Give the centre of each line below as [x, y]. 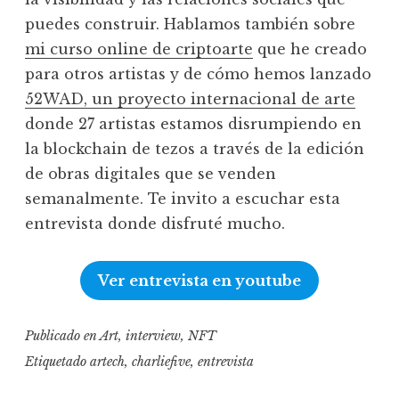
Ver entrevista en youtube [199, 281]
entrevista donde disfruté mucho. [155, 224]
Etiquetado [57, 361]
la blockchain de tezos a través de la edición [195, 149]
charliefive [161, 361]
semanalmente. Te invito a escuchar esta [183, 199]
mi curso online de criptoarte [139, 49]
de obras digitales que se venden [151, 174]
